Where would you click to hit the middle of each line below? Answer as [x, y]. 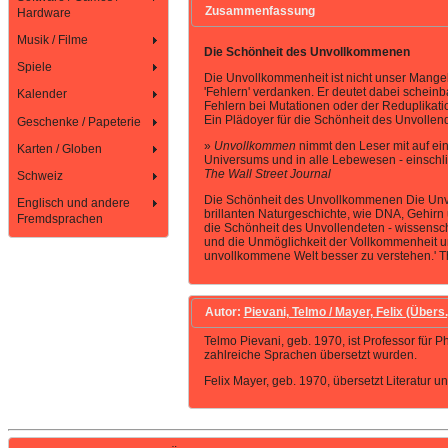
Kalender [42, 94]
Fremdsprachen [60, 219]
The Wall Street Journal [267, 173]
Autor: [224, 312]
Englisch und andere [74, 203]
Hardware [44, 12]
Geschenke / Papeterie [79, 121]
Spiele [35, 67]
